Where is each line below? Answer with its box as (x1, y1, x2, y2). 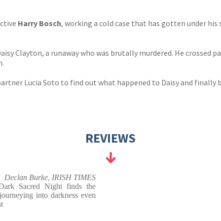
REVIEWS (85, 130, 136, 146)
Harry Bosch (18, 18, 61, 28)
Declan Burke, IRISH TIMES (4, 173, 96, 182)
